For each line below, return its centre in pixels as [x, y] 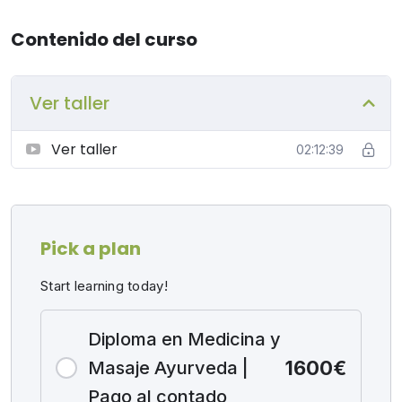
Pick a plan [91, 249]
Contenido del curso [104, 39]
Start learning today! [104, 286]
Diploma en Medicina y [184, 339]
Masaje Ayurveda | [168, 368]
